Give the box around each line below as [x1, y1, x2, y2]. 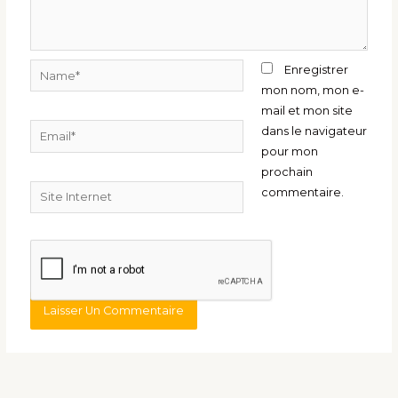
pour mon [261, 144, 319, 158]
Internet [29, 203, 76, 218]
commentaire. [261, 185, 345, 199]
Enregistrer [284, 62, 349, 76]
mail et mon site [261, 103, 354, 117]
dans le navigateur [261, 123, 368, 138]
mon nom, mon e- [261, 83, 365, 97]
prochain [261, 164, 314, 179]
